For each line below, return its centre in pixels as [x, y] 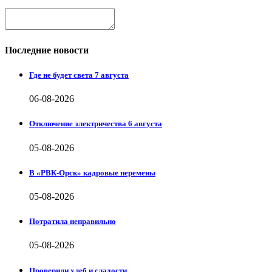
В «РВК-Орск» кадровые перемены [92, 172]
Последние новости [47, 50]
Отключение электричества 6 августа [96, 124]
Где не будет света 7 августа [79, 75]
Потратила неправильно [73, 222]
